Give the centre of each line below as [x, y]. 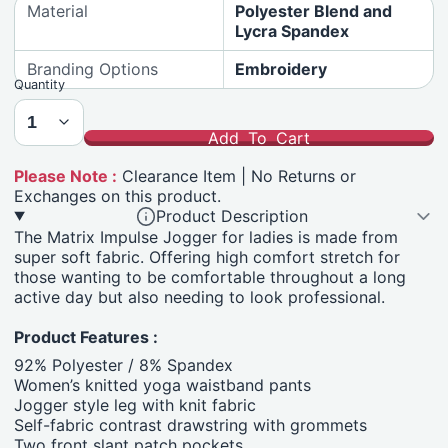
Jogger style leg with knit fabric [135, 404]
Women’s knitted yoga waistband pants [163, 384]
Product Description [232, 215]
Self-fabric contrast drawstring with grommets [191, 424]
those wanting [68, 276]
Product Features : [86, 336]
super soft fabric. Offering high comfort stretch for [207, 256]
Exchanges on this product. [118, 195]
